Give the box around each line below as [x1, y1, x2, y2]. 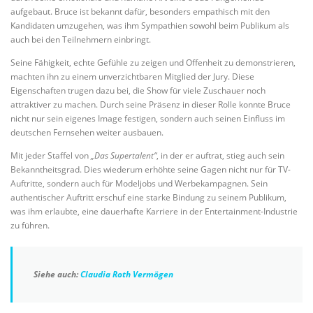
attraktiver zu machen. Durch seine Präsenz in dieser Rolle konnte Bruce [10, 98, 291, 110]
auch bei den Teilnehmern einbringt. [10, 33, 151, 45]
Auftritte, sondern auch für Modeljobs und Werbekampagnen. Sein [10, 177, 268, 189]
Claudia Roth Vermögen [80, 268, 173, 280]
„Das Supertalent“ [91, 150, 156, 161]
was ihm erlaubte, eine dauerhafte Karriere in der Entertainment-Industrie [10, 205, 298, 217]
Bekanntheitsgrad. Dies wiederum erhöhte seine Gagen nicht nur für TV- [10, 163, 291, 175]
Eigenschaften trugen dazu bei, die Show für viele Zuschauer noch [10, 84, 265, 96]
